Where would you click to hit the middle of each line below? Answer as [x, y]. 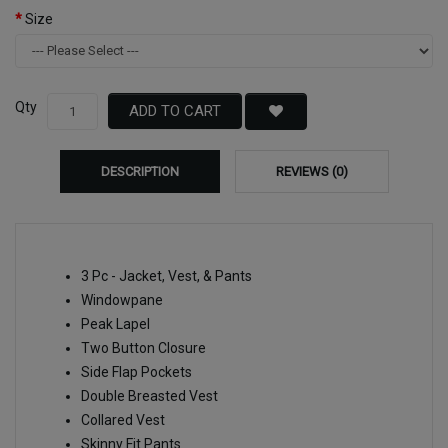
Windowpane [122, 299]
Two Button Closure [143, 347]
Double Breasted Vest [149, 395]
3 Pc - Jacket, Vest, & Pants [166, 275]
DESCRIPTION [139, 171]
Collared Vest [123, 419]
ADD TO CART [175, 111]
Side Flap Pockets [136, 371]
